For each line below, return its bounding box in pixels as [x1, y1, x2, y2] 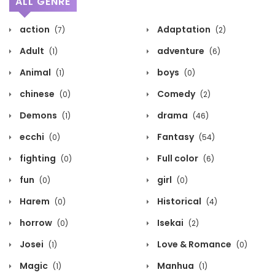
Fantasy [155, 130, 196, 143]
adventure [155, 44, 206, 57]
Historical [155, 195, 203, 207]
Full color [155, 152, 200, 165]
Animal [18, 66, 53, 79]
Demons [18, 109, 59, 122]
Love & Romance [155, 238, 233, 250]
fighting [18, 152, 58, 165]
